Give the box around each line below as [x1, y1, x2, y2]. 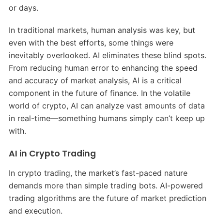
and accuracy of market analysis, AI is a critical [8, 75, 182, 85]
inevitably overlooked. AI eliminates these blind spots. [8, 50, 206, 60]
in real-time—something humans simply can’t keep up [8, 113, 205, 123]
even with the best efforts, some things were [8, 37, 173, 47]
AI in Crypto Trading [8, 147, 96, 159]
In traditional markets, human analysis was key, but [8, 25, 195, 35]
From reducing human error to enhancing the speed [8, 62, 198, 73]
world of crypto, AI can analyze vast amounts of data [8, 100, 205, 110]
